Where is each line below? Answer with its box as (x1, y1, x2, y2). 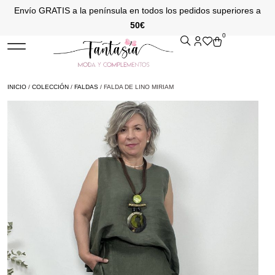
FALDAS (74, 83, 98, 90)
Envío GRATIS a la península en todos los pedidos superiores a (14, 6, 261, 15)
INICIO (7, 83, 26, 90)
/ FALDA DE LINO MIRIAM (98, 83, 174, 90)
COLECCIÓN (32, 83, 69, 90)
